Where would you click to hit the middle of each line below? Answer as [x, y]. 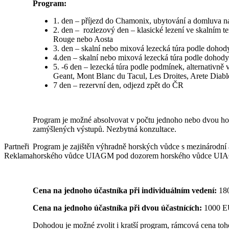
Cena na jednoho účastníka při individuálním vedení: [125, 190]
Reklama [18, 156]
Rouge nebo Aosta [83, 39]
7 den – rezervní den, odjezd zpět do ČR [118, 85]
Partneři [17, 146]
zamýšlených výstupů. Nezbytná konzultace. [105, 129]
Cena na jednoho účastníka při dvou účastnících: [117, 208]
